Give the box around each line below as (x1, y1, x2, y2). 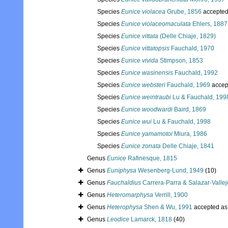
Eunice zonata (121, 142, 161, 150)
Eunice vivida (121, 57, 158, 65)
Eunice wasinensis (121, 69, 173, 77)
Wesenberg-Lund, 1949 (136, 167, 204, 175)
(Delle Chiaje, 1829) (158, 33, 216, 40)
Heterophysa (107, 204, 142, 211)
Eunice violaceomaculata (121, 20, 191, 28)
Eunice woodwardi (121, 106, 173, 113)
